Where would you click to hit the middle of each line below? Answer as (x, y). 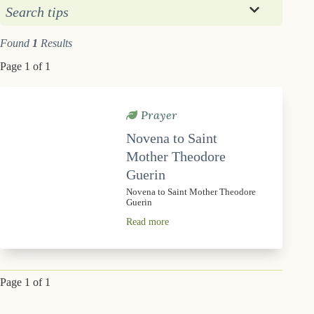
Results (55, 43)
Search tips (37, 12)
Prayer (157, 115)
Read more (148, 221)
